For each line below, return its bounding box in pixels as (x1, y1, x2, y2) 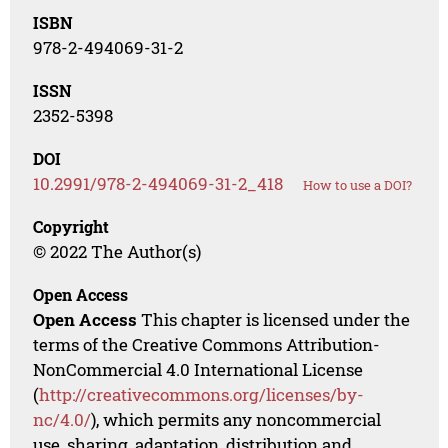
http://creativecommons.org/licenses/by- (39, 383, 365, 407)
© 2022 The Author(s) (33, 240, 202, 264)
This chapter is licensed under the (137, 308, 411, 332)
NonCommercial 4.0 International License (33, 358, 364, 382)
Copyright (33, 216, 110, 238)
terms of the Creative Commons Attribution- (33, 333, 381, 357)
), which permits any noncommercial (91, 408, 382, 432)
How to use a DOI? (303, 176, 413, 195)
